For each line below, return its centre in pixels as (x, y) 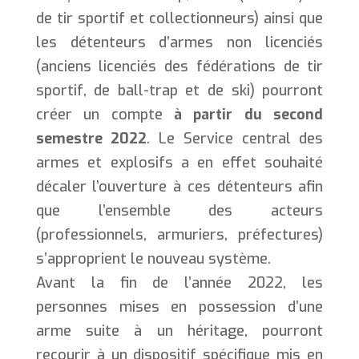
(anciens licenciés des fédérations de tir (179, 66)
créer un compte (105, 114)
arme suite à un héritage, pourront (179, 331)
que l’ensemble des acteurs (179, 210)
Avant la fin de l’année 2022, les (179, 282)
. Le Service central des (235, 138)
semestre (69, 138)
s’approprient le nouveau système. (153, 258)
